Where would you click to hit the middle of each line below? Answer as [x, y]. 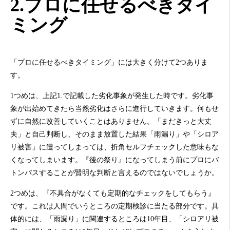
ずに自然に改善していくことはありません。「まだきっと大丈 [111, 121]
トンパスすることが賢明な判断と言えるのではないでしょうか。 [114, 172]
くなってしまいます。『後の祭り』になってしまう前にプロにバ [114, 160]
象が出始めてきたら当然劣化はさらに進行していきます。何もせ [114, 108]
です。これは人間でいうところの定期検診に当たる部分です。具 [114, 206]
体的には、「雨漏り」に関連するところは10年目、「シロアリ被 [114, 219]
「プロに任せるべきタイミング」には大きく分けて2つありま [109, 62]
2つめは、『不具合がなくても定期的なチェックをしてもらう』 [113, 193]
